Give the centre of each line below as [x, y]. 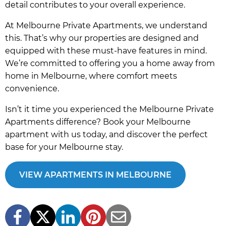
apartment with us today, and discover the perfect [106, 135]
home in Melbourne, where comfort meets [91, 76]
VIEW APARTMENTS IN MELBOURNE [95, 175]
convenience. [32, 89]
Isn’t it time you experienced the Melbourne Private [109, 109]
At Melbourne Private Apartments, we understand [106, 26]
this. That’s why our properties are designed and [102, 38]
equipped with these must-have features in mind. [106, 51]
